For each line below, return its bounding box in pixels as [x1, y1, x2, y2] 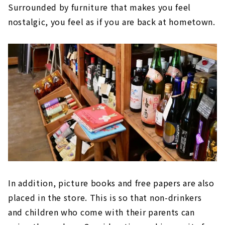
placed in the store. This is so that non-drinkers [8, 191, 202, 203]
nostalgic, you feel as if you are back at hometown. [8, 15, 215, 28]
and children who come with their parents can [8, 205, 195, 218]
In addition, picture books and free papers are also [8, 176, 214, 189]
